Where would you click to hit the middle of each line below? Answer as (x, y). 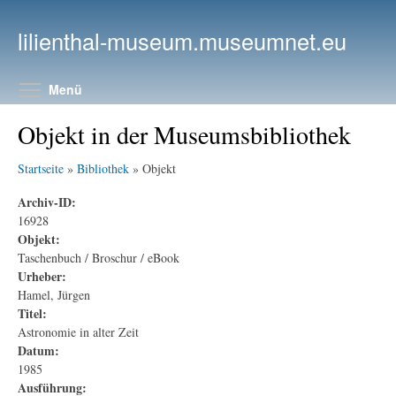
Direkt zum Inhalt (186, 10)
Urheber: (42, 276)
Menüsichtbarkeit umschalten (203, 88)
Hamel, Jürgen (54, 294)
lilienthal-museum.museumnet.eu (182, 41)
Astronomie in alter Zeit (78, 331)
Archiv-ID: (47, 202)
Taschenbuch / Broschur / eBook (99, 257)
